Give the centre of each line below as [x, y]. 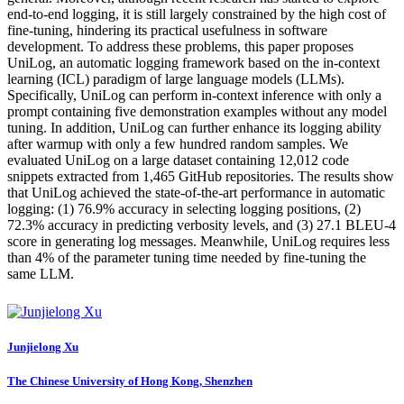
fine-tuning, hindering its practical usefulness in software [167, 30]
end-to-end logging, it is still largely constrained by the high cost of [197, 14]
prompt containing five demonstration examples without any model [197, 111]
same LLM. [41, 273]
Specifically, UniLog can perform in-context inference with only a [194, 95]
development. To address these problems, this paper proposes [180, 46]
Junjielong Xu [43, 346]
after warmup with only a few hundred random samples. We [178, 143]
